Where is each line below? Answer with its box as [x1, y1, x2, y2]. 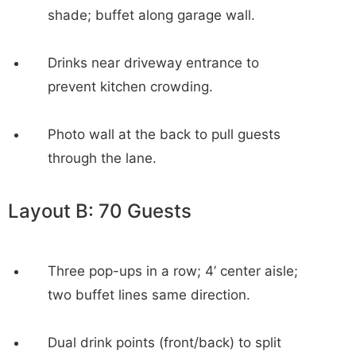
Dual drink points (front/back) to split [48, 335, 281, 351]
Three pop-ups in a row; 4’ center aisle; [48, 263, 298, 280]
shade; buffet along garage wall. [48, 7, 255, 24]
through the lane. [48, 150, 157, 167]
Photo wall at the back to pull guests [48, 126, 281, 143]
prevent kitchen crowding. [48, 79, 213, 95]
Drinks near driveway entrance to [48, 55, 259, 72]
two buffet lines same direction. [48, 287, 250, 304]
